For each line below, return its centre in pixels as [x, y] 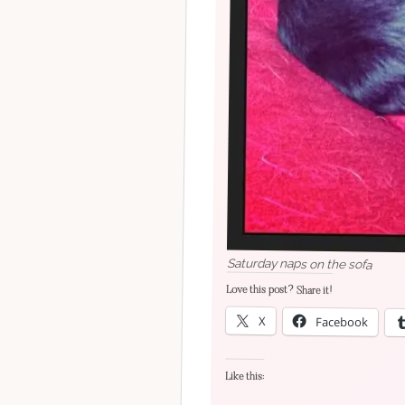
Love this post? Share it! [279, 290]
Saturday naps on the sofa [299, 263]
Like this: [245, 376]
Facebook [342, 321]
